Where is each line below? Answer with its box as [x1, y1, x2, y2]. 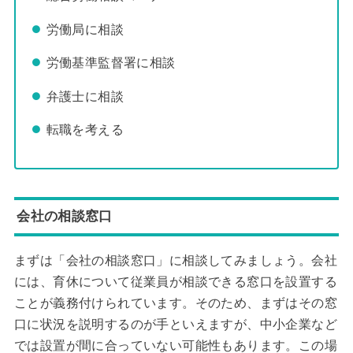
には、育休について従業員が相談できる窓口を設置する [13, 275, 337, 289]
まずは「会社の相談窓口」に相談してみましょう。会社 [13, 254, 337, 268]
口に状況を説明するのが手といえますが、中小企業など [13, 318, 337, 332]
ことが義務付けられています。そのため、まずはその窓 [13, 296, 337, 310]
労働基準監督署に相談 [46, 55, 176, 70]
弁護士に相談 [46, 88, 124, 103]
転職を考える [46, 122, 124, 137]
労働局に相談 [46, 21, 124, 36]
